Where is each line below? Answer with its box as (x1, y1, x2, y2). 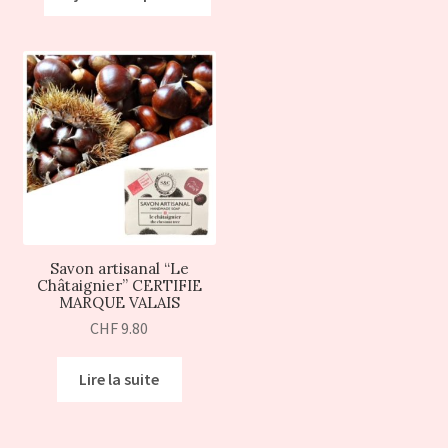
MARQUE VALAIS (58, 292, 180, 312)
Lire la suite (79, 368, 160, 389)
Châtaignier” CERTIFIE (36, 275, 202, 295)
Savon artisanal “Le (49, 258, 189, 278)
